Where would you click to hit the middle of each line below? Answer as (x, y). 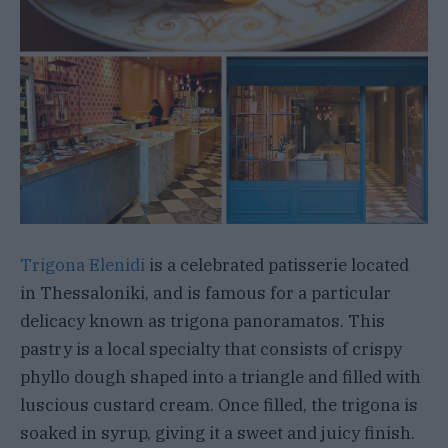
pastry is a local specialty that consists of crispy (211, 348)
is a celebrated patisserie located (277, 264)
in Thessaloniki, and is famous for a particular (205, 292)
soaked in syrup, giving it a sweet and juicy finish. (217, 432)
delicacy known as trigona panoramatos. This (202, 320)
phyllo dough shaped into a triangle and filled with (220, 376)
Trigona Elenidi (82, 264)
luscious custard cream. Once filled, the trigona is (219, 404)
